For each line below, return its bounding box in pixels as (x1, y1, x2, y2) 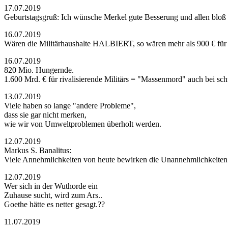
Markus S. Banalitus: (4, 146, 71, 155)
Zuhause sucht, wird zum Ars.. (4, 191, 102, 199)
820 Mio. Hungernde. (4, 66, 74, 74)
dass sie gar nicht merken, (4, 110, 87, 119)
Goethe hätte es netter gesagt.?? (4, 200, 105, 209)
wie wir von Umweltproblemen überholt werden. (4, 120, 161, 128)
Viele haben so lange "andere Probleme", (4, 101, 136, 110)
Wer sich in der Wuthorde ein (4, 182, 98, 190)
